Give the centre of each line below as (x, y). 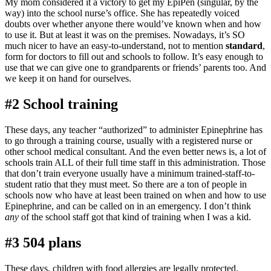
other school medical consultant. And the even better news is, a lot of (135, 152)
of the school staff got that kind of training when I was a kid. (135, 217)
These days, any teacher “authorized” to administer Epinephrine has (134, 130)
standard (244, 46)
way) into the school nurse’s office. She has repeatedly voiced (122, 13)
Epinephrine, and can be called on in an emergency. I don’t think (128, 206)
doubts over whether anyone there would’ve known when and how (133, 24)
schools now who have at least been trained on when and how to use (135, 195)
